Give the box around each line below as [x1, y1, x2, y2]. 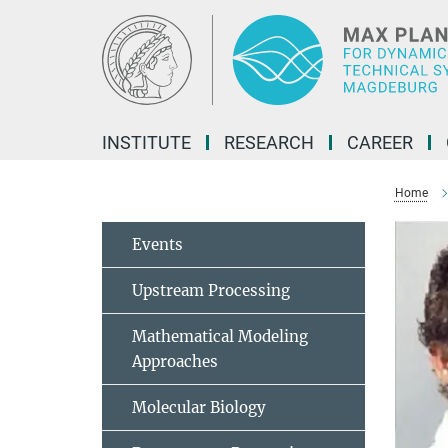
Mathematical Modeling [132, 327, 308, 346]
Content [5, 36, 60, 55]
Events [132, 235, 183, 254]
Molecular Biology [132, 398, 266, 417]
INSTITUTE [102, 132, 191, 153]
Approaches [132, 352, 218, 371]
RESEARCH [224, 132, 314, 153]
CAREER [347, 132, 413, 153]
